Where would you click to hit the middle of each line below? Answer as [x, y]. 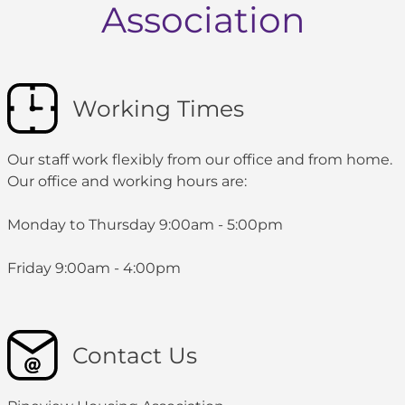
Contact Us [135, 356]
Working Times [158, 109]
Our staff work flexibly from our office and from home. [202, 160]
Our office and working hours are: [127, 182]
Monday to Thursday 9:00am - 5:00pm [145, 225]
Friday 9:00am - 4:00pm [94, 268]
